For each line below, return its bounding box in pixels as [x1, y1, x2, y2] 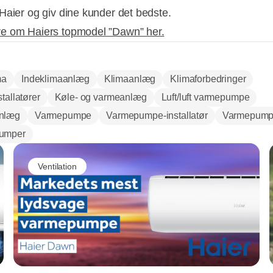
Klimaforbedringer [170, 74, 246, 85]
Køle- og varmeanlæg [54, 92, 147, 103]
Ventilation [38, 161, 77, 171]
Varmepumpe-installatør [106, 110, 208, 121]
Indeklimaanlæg [21, 74, 90, 85]
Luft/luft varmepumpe [161, 92, 250, 103]
